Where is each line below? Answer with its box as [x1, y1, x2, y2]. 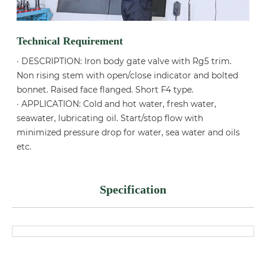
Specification [100, 183, 166, 197]
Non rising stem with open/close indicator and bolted [17, 70, 239, 81]
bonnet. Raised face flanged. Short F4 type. [17, 84, 194, 96]
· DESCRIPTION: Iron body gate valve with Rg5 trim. [17, 56, 232, 67]
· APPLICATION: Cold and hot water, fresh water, [17, 99, 217, 110]
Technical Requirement [17, 35, 123, 47]
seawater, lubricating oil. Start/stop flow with [17, 113, 204, 124]
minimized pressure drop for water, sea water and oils [17, 127, 240, 138]
